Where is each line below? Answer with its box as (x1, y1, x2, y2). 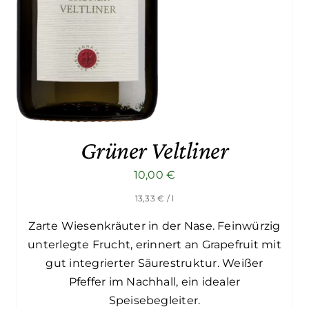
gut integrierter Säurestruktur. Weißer (46, 257, 263, 270)
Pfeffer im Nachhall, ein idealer (68, 275, 241, 289)
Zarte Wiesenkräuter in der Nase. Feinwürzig (28, 219, 281, 233)
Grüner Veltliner (80, 137, 229, 164)
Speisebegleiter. (108, 294, 201, 308)
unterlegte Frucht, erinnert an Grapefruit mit (28, 238, 281, 252)
